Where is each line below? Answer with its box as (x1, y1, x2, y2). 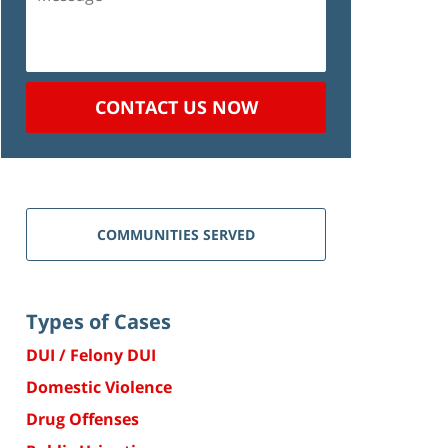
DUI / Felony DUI (26, 343, 156, 366)
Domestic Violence (26, 375, 172, 398)
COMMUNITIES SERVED (97, 224, 255, 244)
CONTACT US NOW (94, 94, 258, 119)
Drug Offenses (26, 407, 139, 430)
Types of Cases (26, 307, 171, 335)
